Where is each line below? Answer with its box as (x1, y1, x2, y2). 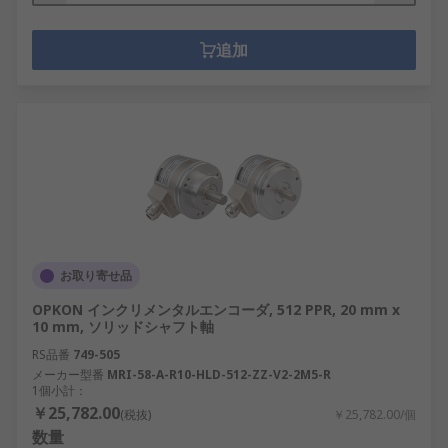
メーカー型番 (32, 366, 104, 383)
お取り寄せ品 (60, 267, 132, 284)
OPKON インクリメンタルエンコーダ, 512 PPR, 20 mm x (32, 300, 400, 319)
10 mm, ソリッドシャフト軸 (32, 317, 214, 336)
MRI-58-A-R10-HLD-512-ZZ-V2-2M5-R (107, 366, 331, 383)
